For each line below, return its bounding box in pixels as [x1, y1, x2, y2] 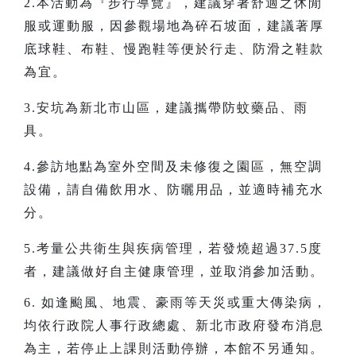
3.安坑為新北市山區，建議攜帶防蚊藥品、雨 [24, 100, 308, 114]
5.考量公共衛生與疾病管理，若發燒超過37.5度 [24, 241, 323, 255]
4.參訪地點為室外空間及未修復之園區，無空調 [24, 159, 323, 173]
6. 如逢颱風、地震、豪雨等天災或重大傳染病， [24, 295, 327, 309]
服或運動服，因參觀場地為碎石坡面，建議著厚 [24, 18, 324, 33]
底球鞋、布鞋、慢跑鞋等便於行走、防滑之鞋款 [24, 41, 324, 56]
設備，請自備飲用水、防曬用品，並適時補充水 [24, 182, 324, 196]
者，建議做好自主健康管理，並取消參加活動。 [24, 264, 324, 278]
